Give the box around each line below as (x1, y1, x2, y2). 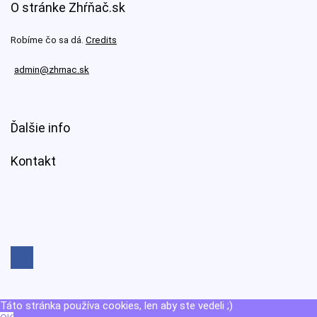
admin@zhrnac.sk (14, 64, 89, 76)
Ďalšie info (11, 120, 70, 136)
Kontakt (11, 154, 56, 169)
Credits (86, 35, 117, 46)
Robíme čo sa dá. (11, 35, 86, 46)
